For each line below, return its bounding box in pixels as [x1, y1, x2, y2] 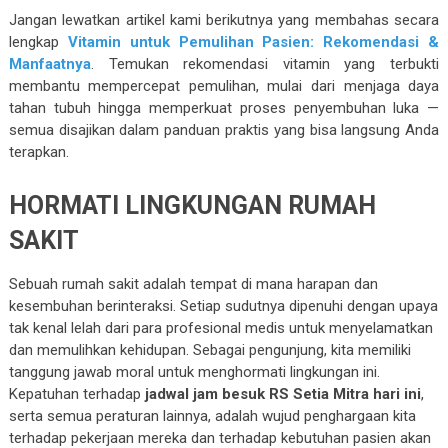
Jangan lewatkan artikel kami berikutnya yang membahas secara [8, 11, 440, 30]
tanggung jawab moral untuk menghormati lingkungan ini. [8, 363, 380, 382]
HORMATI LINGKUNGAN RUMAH [8, 191, 376, 221]
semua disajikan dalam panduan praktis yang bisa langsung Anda [8, 121, 440, 140]
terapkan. [8, 143, 69, 162]
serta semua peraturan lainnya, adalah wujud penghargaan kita [8, 407, 416, 426]
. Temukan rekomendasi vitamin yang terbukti [90, 55, 440, 74]
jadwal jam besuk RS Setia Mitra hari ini [144, 385, 421, 404]
